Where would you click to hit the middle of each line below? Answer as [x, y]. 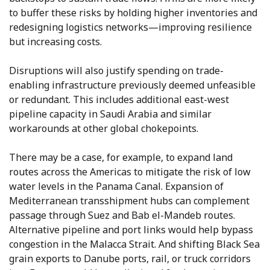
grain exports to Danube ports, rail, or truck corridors [130, 259]
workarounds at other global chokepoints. [104, 129]
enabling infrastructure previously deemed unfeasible [132, 85]
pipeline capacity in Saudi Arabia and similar [110, 114]
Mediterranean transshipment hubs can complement [129, 201]
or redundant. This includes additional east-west [119, 100]
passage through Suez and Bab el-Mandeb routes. [122, 215]
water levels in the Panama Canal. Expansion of [116, 187]
